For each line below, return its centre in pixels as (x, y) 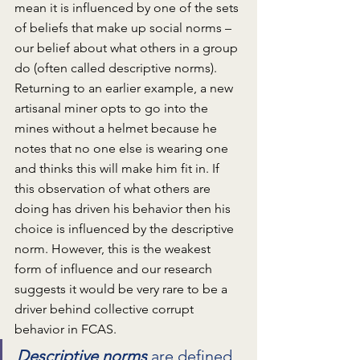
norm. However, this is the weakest (114, 249)
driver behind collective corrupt (106, 309)
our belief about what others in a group (128, 48)
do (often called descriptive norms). (117, 68)
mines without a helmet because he (117, 129)
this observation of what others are (114, 189)
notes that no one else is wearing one (123, 149)
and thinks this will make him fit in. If (119, 169)
